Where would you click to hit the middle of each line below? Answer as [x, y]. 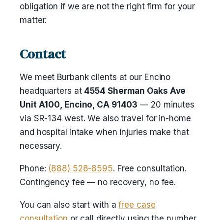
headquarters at [52, 91]
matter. [33, 20]
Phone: [34, 168]
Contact [43, 54]
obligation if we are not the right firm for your [108, 6]
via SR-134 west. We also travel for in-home [105, 118]
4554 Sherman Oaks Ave [135, 91]
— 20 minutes [166, 105]
